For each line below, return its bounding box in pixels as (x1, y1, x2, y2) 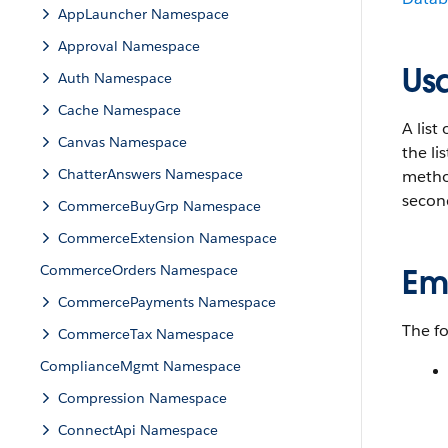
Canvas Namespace (58, 133, 187, 151)
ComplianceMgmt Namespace (40, 357, 241, 375)
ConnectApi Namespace (58, 421, 218, 439)
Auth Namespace (58, 69, 172, 87)
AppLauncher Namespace (58, 5, 229, 23)
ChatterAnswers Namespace (58, 165, 243, 183)
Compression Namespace (58, 389, 227, 407)
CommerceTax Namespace (58, 325, 234, 343)
